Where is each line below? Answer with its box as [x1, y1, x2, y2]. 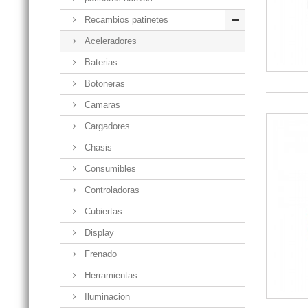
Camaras [82, 99, 120, 110]
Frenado [82, 248, 117, 259]
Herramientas [82, 269, 137, 280]
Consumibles [82, 163, 136, 174]
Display [82, 227, 114, 238]
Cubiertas [82, 206, 122, 217]
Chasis [82, 142, 112, 153]
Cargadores [82, 120, 130, 131]
